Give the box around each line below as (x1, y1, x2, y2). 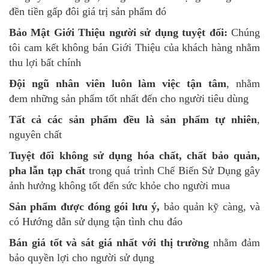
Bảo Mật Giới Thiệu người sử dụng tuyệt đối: (9, 26, 228, 39)
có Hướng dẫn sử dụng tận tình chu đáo (9, 216, 183, 228)
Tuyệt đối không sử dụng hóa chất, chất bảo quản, (9, 150, 260, 162)
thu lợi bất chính (9, 56, 81, 69)
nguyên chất (9, 128, 62, 141)
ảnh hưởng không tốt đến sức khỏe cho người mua (9, 180, 230, 192)
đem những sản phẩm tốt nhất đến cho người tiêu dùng (9, 92, 249, 105)
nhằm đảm (209, 237, 261, 249)
